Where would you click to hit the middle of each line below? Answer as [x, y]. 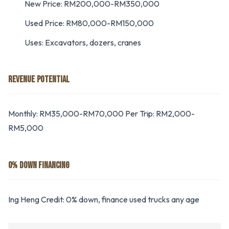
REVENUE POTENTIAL [39, 79]
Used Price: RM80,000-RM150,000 [89, 23]
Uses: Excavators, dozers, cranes [83, 42]
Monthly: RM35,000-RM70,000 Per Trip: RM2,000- [101, 113]
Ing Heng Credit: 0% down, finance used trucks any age [104, 199]
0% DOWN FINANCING [39, 165]
